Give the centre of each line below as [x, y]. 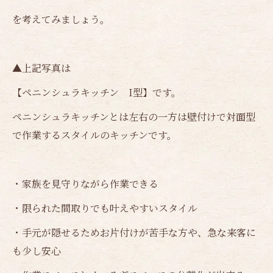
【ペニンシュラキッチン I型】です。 [97, 92]
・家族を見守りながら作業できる [85, 184]
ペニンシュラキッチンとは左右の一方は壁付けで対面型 [134, 117]
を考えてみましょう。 [61, 19]
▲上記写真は [41, 68]
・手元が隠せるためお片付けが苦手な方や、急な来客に [134, 232]
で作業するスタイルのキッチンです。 [94, 135]
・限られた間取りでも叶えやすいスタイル [105, 208]
